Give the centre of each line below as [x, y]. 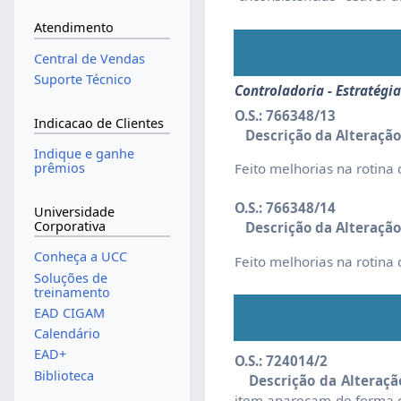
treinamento [72, 292]
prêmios [59, 168]
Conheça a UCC [80, 257]
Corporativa [69, 226]
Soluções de [70, 277]
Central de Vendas [89, 59]
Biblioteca [64, 375]
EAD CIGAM [69, 312]
